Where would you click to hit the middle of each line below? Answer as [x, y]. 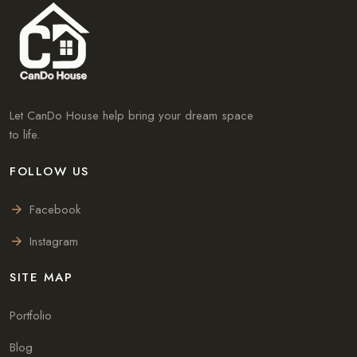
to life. [25, 135]
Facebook [55, 210]
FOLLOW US [49, 172]
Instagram [54, 242]
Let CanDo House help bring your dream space [131, 116]
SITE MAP [41, 278]
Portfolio [31, 316]
